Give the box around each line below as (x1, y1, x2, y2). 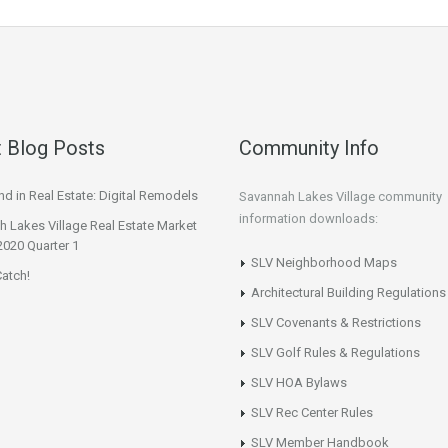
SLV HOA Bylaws (251, 375, 347, 390)
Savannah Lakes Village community (239, 189, 442, 204)
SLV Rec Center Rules (251, 405, 373, 420)
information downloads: (239, 211, 378, 226)
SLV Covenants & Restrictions (251, 315, 421, 330)
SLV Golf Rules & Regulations (251, 345, 420, 360)
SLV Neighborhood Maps (251, 255, 397, 270)
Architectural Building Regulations (251, 285, 446, 300)
